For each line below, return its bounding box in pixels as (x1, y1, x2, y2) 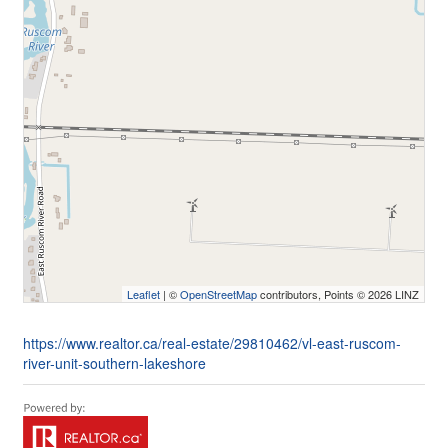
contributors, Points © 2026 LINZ (257, 286, 419, 302)
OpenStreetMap (180, 286, 257, 302)
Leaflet (127, 286, 160, 302)
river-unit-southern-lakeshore (23, 353, 206, 373)
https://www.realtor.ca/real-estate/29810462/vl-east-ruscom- (23, 333, 401, 353)
